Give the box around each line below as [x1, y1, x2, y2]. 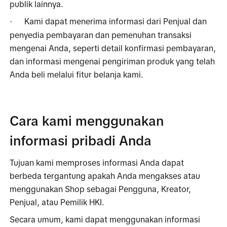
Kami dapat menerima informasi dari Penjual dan [24, 16, 207, 26]
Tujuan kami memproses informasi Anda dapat [10, 158, 184, 167]
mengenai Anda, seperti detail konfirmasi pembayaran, [10, 43, 216, 53]
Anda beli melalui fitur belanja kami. [10, 69, 144, 79]
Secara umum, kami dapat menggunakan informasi [10, 214, 201, 224]
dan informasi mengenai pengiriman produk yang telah [10, 56, 215, 66]
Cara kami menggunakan [10, 113, 164, 129]
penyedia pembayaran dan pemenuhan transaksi [10, 30, 192, 40]
